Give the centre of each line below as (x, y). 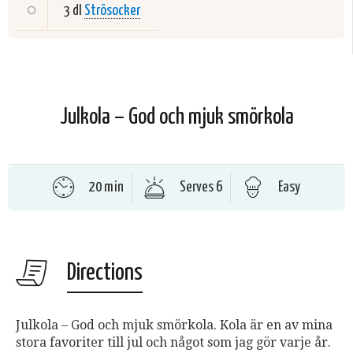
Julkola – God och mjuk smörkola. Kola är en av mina (174, 325)
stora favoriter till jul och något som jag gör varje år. (173, 342)
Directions (105, 273)
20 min (106, 187)
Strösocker (112, 11)
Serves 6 (201, 187)
